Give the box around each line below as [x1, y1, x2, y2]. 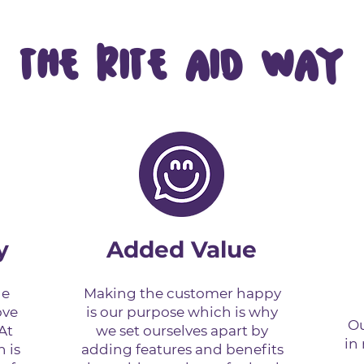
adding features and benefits [80, 341, 284, 358]
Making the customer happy [83, 285, 281, 302]
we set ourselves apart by [96, 323, 268, 340]
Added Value [106, 236, 257, 264]
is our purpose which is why [86, 304, 278, 321]
